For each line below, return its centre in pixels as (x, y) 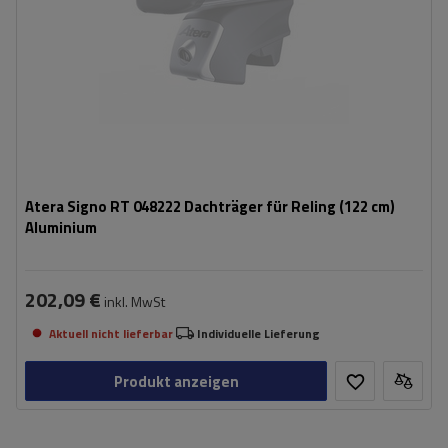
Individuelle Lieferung (258, 333)
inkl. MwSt (133, 301)
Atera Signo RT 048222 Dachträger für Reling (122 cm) (210, 206)
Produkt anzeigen (176, 381)
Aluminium (61, 227)
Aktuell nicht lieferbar (111, 333)
